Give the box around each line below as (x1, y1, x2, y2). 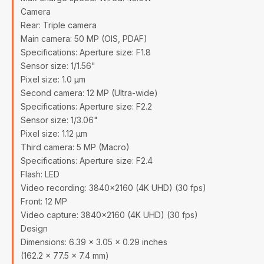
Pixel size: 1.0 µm (21, 74, 85, 84)
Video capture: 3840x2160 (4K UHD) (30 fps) (21, 210, 198, 220)
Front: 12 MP (21, 196, 67, 206)
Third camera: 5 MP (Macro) (21, 142, 130, 152)
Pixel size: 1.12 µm (21, 128, 87, 138)
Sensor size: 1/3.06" (21, 115, 98, 125)
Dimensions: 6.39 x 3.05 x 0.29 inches (21, 237, 167, 247)
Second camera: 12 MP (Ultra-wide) (21, 88, 158, 98)
